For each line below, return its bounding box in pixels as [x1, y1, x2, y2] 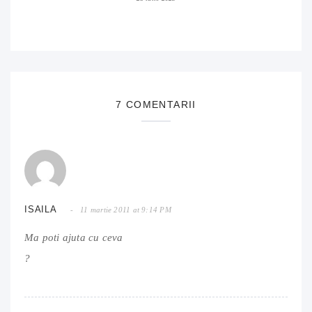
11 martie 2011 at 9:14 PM [80, 205, 171, 214]
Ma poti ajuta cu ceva [24, 232, 123, 244]
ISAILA [24, 204, 57, 215]
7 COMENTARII [116, 98, 196, 110]
